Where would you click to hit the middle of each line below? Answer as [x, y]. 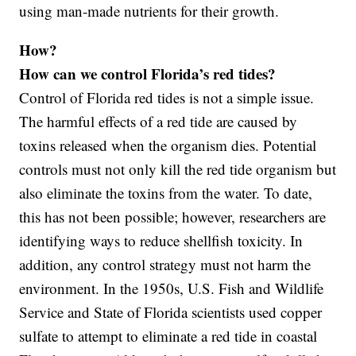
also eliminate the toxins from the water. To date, [166, 193]
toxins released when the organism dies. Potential [168, 145]
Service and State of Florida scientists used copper [171, 312]
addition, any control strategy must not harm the [165, 265]
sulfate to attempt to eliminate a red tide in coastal [168, 336]
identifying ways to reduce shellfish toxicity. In [161, 241]
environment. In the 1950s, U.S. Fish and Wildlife [172, 288]
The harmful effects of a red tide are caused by [159, 122]
